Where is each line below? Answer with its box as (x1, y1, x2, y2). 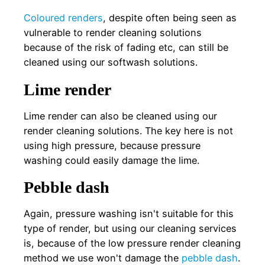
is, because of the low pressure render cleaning (24, 237, 241, 250)
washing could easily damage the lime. (24, 154, 199, 166)
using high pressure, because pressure (24, 139, 201, 151)
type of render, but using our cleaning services (24, 222, 237, 235)
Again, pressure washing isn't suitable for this (24, 208, 234, 220)
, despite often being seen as (103, 12, 237, 24)
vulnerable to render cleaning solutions (24, 27, 202, 39)
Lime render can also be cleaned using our (24, 109, 217, 122)
